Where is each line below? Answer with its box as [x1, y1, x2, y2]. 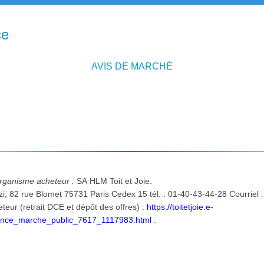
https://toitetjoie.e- [147, 202, 214, 212]
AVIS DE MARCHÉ [91, 61, 173, 72]
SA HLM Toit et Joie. [77, 176, 155, 186]
